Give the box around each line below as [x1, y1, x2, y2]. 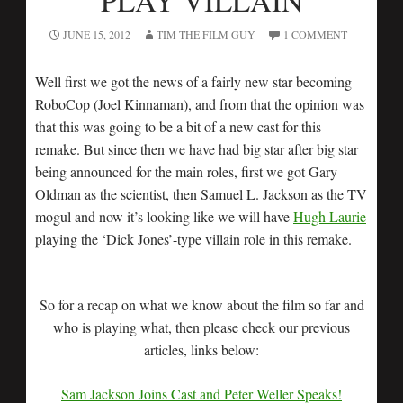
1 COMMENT [282, 27, 347, 41]
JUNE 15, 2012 [62, 27, 130, 41]
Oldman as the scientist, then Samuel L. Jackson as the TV [35, 184, 367, 203]
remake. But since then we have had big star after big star [35, 139, 358, 158]
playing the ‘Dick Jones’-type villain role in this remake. [35, 229, 352, 248]
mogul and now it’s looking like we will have [35, 207, 293, 226]
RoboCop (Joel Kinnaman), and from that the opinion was [35, 94, 364, 113]
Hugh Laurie [293, 207, 366, 226]
